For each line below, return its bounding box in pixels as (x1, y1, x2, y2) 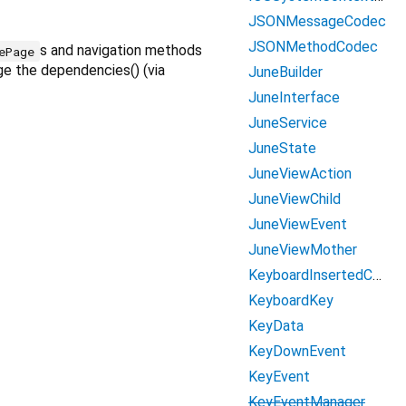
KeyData (248, 317, 304, 334)
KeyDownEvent (248, 343, 346, 360)
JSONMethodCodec (248, 38, 378, 55)
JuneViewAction (248, 165, 352, 182)
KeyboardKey (248, 292, 333, 309)
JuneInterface (248, 89, 340, 106)
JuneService (248, 114, 327, 131)
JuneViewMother (248, 241, 357, 258)
